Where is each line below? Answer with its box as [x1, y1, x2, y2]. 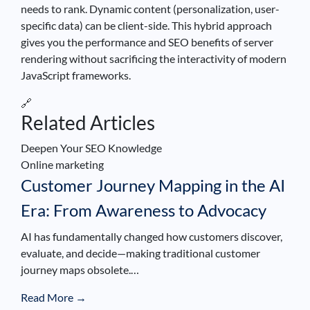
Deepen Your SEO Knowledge [21, 140, 162, 154]
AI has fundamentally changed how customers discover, [21, 229, 282, 243]
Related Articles [21, 110, 155, 134]
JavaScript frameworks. [21, 68, 131, 82]
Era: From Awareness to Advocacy [21, 199, 266, 220]
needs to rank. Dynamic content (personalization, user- [21, 1, 280, 15]
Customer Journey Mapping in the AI [21, 174, 285, 195]
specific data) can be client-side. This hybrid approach [21, 18, 272, 32]
